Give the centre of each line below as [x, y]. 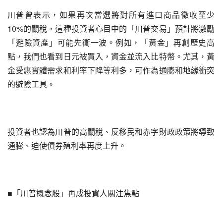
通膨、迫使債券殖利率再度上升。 [67, 145]
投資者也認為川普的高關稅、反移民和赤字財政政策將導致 [111, 132]
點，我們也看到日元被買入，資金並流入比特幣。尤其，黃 [111, 56]
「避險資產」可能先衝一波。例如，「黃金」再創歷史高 [111, 42]
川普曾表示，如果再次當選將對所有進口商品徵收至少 [111, 15]
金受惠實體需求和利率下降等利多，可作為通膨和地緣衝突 [111, 70]
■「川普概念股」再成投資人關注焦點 [73, 193]
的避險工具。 [31, 84]
